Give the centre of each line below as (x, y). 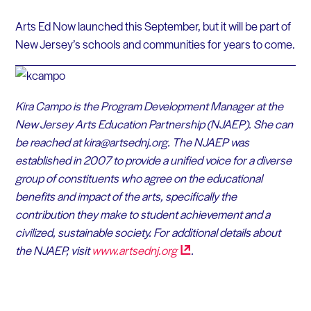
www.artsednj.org (134, 250)
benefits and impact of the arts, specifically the (126, 195)
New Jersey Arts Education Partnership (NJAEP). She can (154, 123)
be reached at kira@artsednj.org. (92, 141)
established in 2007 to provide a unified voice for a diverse (153, 159)
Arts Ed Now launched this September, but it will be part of (153, 26)
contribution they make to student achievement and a (142, 213)
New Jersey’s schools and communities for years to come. (155, 44)
